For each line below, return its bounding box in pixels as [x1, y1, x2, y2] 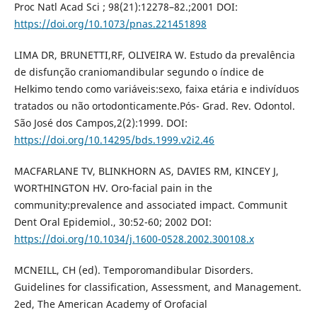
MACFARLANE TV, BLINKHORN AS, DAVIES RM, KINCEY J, [13, 164, 279, 178]
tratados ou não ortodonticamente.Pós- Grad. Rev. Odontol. [13, 99, 295, 113]
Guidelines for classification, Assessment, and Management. [13, 280, 301, 294]
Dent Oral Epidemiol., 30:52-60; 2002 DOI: [13, 215, 212, 229]
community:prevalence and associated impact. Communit [13, 198, 287, 212]
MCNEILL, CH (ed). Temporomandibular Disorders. [13, 263, 253, 277]
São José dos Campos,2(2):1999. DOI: [13, 116, 188, 130]
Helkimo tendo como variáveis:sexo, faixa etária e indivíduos [13, 82, 299, 96]
